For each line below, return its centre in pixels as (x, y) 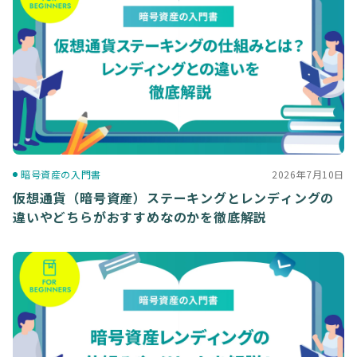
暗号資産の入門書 (61, 175)
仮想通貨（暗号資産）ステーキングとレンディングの (174, 198)
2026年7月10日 (308, 175)
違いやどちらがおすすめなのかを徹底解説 (140, 217)
